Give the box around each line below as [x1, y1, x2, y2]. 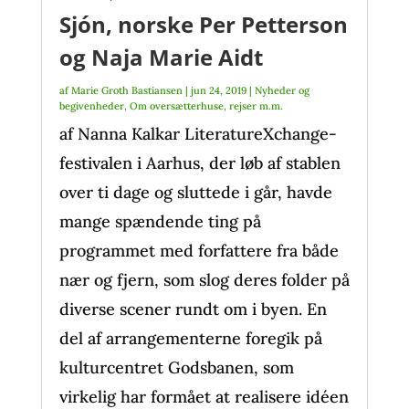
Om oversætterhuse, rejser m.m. [129, 100, 283, 112]
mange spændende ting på [58, 211, 261, 232]
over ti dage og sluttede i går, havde [58, 182, 332, 203]
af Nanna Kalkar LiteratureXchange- [58, 123, 337, 144]
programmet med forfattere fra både [58, 240, 339, 261]
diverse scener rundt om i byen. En [58, 299, 327, 320]
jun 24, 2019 [190, 84, 246, 97]
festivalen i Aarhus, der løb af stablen [58, 152, 341, 173]
